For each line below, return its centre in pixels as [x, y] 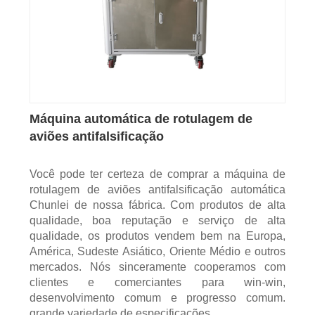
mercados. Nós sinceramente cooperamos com [157, 267]
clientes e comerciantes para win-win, [157, 283]
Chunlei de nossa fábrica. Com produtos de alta [157, 205]
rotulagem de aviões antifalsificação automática [157, 190]
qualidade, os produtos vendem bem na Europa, [157, 236]
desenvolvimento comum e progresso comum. [157, 298]
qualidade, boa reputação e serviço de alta [157, 221]
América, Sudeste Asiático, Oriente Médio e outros [157, 252]
